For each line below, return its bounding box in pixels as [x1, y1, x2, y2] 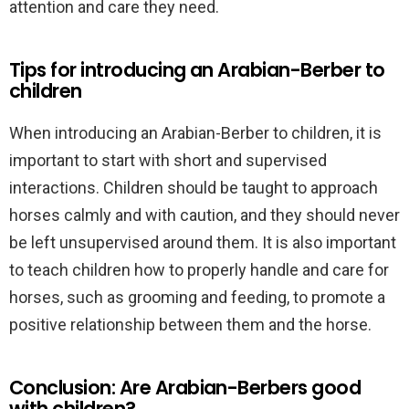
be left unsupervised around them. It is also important [9, 233, 396, 252]
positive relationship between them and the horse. [9, 315, 372, 334]
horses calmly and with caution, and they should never [9, 205, 400, 225]
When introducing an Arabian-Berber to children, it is [9, 123, 382, 142]
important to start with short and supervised [9, 151, 327, 170]
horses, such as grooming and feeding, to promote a [9, 288, 385, 307]
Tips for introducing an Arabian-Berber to [9, 57, 385, 83]
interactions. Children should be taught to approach [9, 178, 378, 197]
